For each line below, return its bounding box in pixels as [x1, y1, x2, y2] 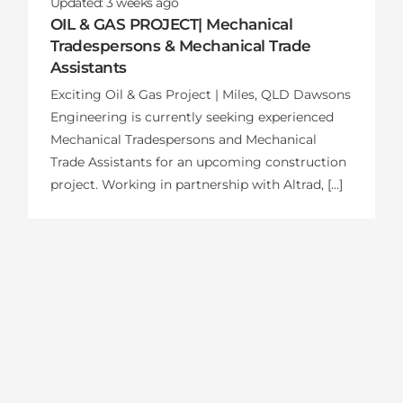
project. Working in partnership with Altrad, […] [49, 176, 343, 193]
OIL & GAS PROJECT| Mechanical [49, 14, 293, 34]
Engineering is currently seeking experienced [49, 109, 334, 126]
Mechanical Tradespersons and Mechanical [49, 131, 317, 148]
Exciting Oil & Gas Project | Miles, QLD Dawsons [49, 86, 351, 103]
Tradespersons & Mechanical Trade [49, 36, 311, 56]
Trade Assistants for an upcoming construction [49, 154, 346, 171]
